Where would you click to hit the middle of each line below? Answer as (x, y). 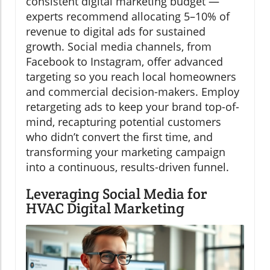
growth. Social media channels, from (119, 47)
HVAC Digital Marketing (105, 209)
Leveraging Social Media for (117, 194)
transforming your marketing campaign (126, 152)
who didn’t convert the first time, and (119, 137)
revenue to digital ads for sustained (116, 32)
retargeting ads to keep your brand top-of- (133, 107)
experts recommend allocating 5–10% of (128, 17)
